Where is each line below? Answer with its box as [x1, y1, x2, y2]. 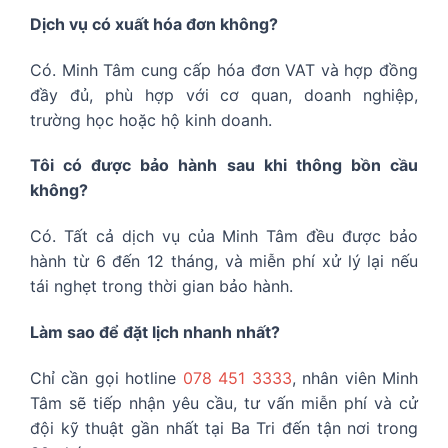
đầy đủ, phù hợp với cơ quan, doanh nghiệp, [30, 84, 418, 105]
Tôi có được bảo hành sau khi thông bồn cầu [30, 155, 418, 176]
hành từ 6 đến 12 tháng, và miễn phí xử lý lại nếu [30, 251, 418, 272]
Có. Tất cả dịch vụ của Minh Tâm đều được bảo [30, 226, 418, 247]
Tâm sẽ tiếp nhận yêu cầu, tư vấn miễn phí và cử [30, 392, 418, 413]
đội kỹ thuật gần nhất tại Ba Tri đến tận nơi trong [30, 417, 418, 438]
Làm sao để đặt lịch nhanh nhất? [30, 321, 280, 342]
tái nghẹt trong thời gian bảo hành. [30, 276, 293, 297]
